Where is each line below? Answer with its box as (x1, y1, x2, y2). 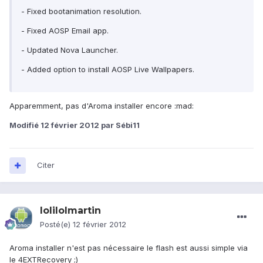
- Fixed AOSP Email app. (21, 25, 109, 35)
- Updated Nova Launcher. (21, 45, 118, 55)
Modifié (9, 120, 41, 130)
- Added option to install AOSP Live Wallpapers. (21, 64, 194, 74)
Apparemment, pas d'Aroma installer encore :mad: (9, 100, 194, 110)
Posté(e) (40, 220, 73, 230)
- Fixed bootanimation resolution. (21, 6, 141, 16)
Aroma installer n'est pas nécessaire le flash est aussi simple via (9, 243, 248, 253)
